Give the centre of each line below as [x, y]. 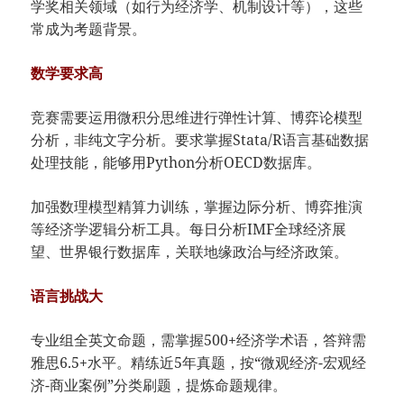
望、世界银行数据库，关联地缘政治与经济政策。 [190, 252]
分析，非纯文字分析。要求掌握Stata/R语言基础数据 [200, 140]
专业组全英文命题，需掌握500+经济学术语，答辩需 [199, 340]
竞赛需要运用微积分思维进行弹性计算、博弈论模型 [197, 118]
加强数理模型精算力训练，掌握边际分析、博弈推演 [197, 207]
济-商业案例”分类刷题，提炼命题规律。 [159, 386]
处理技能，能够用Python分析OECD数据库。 [176, 163]
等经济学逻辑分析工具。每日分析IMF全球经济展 [189, 230]
